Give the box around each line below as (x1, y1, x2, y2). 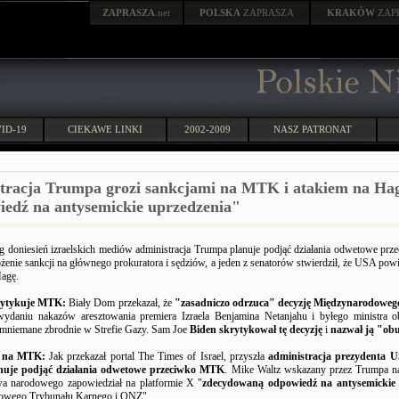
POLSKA (199, 7, 240, 18)
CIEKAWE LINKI (68, 124, 142, 134)
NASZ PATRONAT (273, 124, 352, 134)
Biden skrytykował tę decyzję (190, 323, 322, 336)
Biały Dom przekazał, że (66, 297, 175, 309)
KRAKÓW (327, 7, 378, 18)
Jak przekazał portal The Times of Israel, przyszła (45, 350, 269, 362)
